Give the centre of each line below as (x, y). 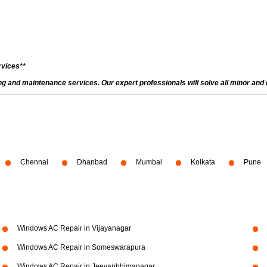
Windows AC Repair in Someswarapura (81, 247)
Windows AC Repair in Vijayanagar (74, 228)
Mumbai (149, 162)
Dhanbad (92, 162)
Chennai (34, 162)
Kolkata (203, 162)
